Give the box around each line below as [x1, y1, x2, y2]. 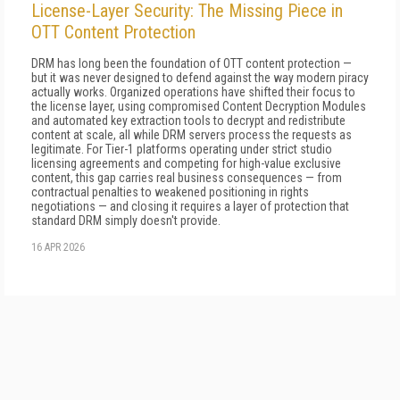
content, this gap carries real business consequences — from [31, 171, 342, 185]
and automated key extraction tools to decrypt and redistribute [31, 113, 346, 128]
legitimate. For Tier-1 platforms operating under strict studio [31, 142, 332, 156]
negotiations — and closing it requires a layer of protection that [31, 199, 349, 213]
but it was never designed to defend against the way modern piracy [31, 71, 369, 85]
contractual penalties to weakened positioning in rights [31, 185, 309, 199]
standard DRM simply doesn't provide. [31, 213, 221, 228]
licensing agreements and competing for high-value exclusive [31, 156, 341, 171]
